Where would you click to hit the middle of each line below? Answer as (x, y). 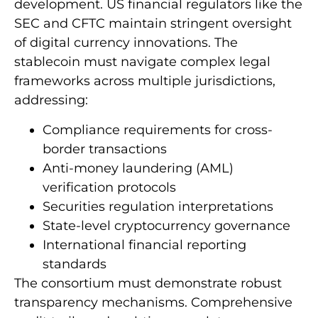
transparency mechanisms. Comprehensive (153, 302)
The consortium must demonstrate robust (148, 283)
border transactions (105, 149)
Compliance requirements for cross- (158, 130)
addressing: (51, 100)
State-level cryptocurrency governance (166, 225)
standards (75, 264)
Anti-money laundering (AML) (138, 168)
